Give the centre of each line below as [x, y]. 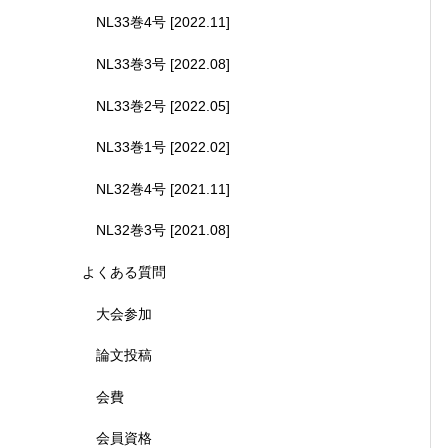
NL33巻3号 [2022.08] [163, 63]
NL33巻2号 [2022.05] [163, 105]
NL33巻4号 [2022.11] [163, 22]
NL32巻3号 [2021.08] [163, 230]
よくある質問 [124, 271]
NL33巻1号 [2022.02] [163, 147]
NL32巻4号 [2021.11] [163, 188]
